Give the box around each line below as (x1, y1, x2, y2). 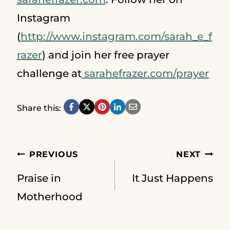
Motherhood (16, 190, 83, 203)
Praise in (16, 172, 61, 185)
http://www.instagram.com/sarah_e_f (20, 30, 212, 43)
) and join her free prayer (42, 49, 169, 62)
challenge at (16, 67, 82, 80)
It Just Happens (132, 172, 214, 185)
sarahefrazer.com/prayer (81, 67, 209, 80)
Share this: (16, 103, 61, 113)
